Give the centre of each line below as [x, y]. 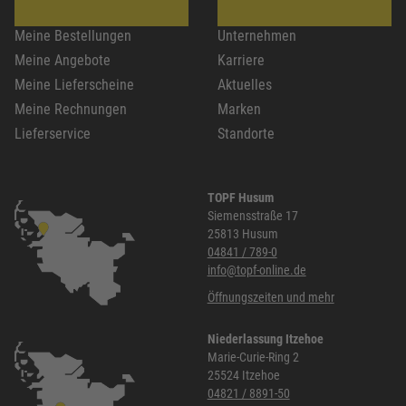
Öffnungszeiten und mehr [271, 297]
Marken [239, 109]
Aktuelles [245, 84]
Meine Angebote [63, 60]
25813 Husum [242, 234]
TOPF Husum [240, 198]
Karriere [241, 60]
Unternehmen [257, 35]
